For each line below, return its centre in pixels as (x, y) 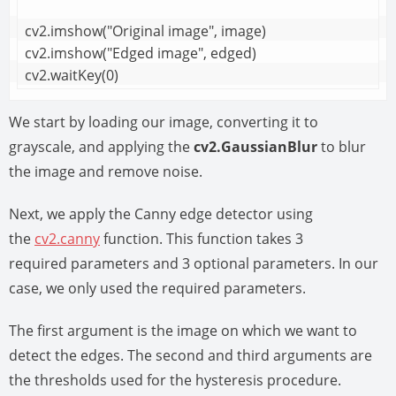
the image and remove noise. (106, 171)
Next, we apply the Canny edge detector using (161, 213)
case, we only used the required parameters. (157, 288)
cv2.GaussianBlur (255, 146)
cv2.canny (67, 238)
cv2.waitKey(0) (72, 75)
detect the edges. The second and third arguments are (190, 355)
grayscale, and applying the (101, 146)
